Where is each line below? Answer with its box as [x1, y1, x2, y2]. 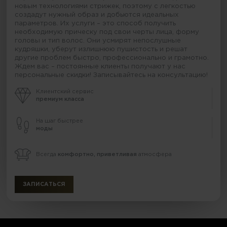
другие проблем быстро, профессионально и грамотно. [15, 55, 209, 61]
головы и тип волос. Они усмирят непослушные [15, 37, 181, 44]
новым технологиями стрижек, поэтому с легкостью [15, 3, 196, 10]
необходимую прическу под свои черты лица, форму [15, 29, 200, 35]
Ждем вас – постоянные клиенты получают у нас [15, 63, 186, 70]
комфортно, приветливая [58, 152, 137, 157]
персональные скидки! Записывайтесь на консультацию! [15, 72, 208, 79]
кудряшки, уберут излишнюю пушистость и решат [15, 46, 188, 53]
